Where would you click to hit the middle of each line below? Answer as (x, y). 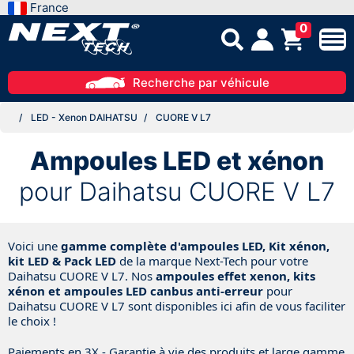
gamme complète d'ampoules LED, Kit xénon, (195, 245)
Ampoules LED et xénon (177, 160)
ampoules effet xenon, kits (235, 275)
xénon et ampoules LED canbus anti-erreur (136, 290)
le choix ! (32, 320)
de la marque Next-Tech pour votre (212, 260)
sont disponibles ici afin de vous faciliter (235, 305)
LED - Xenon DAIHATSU (84, 117)
